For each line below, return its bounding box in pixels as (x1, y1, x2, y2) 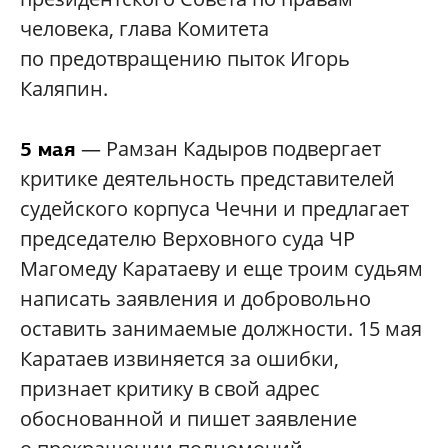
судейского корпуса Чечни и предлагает (20, 195, 409, 223)
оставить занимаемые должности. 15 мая (20, 315, 422, 343)
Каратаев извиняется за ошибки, (20, 345, 339, 373)
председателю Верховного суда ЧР (20, 225, 355, 253)
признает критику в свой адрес (20, 375, 320, 403)
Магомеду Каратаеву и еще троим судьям (20, 255, 423, 283)
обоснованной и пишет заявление (20, 405, 357, 433)
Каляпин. (20, 75, 108, 103)
